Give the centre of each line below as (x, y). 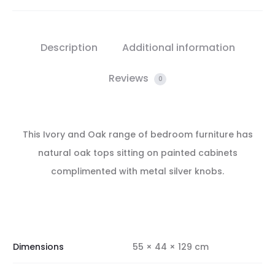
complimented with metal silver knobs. (137, 171)
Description (69, 48)
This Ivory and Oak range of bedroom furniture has (137, 134)
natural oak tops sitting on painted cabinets (137, 153)
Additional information (178, 48)
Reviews (130, 78)
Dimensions (38, 247)
